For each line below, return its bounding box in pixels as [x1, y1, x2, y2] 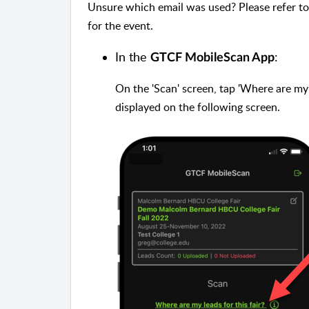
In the [115, 48, 150, 66]
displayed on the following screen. [115, 99, 280, 115]
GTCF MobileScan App [150, 52, 275, 65]
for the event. [88, 18, 153, 34]
